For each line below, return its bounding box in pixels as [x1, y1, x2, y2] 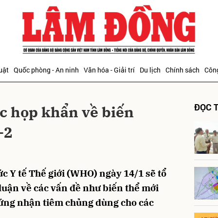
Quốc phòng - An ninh [14, 65, 79, 74]
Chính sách [165, 65, 200, 74]
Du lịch [140, 65, 161, 74]
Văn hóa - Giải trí [84, 65, 135, 74]
